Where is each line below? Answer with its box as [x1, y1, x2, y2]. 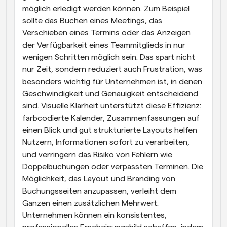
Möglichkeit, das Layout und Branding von [22, 174, 175, 183]
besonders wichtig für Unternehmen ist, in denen [22, 77, 202, 86]
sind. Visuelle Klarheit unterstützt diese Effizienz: [22, 101, 201, 110]
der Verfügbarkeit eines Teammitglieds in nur [22, 41, 185, 49]
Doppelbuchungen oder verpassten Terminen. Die [22, 162, 203, 171]
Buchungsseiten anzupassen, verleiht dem [22, 186, 176, 195]
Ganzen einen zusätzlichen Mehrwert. [22, 199, 159, 207]
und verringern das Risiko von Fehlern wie [22, 150, 172, 159]
